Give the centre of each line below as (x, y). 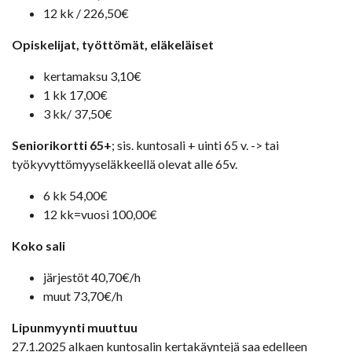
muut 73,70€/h (83, 296)
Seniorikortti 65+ (62, 145)
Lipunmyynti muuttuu (75, 328)
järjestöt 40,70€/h (92, 277)
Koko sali (38, 246)
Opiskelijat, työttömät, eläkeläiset (113, 45)
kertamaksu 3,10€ (92, 76)
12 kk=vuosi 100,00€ (100, 214)
